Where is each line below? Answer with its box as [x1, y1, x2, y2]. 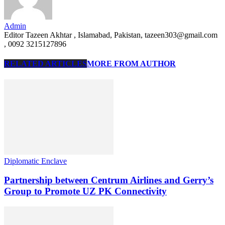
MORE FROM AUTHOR [87, 59, 176, 68]
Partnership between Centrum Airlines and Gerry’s [4, 175, 213, 186]
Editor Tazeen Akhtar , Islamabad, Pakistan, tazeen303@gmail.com [4, 31, 217, 39]
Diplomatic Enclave [4, 156, 67, 165]
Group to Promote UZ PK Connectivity [4, 186, 167, 197]
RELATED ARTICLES [4, 59, 87, 68]
